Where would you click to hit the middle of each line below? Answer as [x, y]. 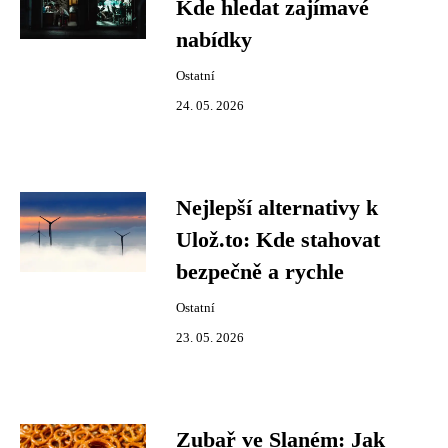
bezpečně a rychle [260, 272]
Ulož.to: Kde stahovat [278, 240]
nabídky [214, 40]
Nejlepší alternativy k [277, 208]
